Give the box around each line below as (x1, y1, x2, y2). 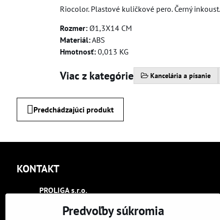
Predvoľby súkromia (62, 203, 164, 219)
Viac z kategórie (59, 68, 134, 82)
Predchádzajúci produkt (33, 105, 114, 115)
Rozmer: (59, 23, 87, 33)
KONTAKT (16, 162, 59, 176)
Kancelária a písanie (150, 71, 211, 81)
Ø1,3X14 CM (87, 23, 132, 33)
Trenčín (39, 197, 61, 206)
